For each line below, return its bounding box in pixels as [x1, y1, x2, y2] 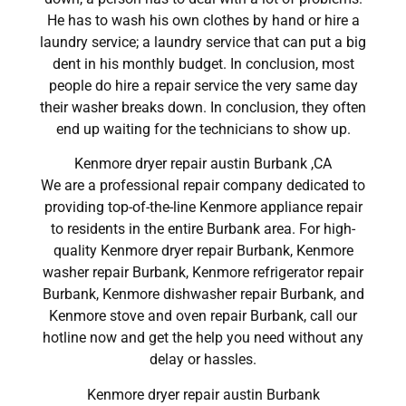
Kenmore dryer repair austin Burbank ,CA [74, 155, 332, 173]
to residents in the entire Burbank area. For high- [51, 220, 355, 238]
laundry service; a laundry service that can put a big [40, 33, 366, 51]
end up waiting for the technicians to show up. [55, 120, 351, 138]
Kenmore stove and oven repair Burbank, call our [49, 307, 357, 325]
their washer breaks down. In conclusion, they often [40, 98, 366, 116]
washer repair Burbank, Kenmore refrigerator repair [43, 264, 363, 282]
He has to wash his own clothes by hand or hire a [46, 11, 360, 29]
